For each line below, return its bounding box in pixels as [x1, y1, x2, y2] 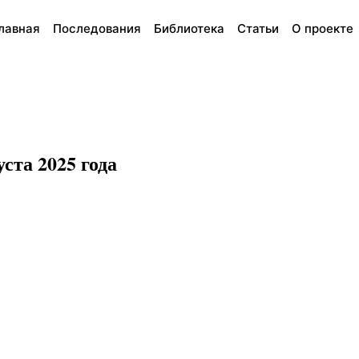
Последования [52, 21, 141, 36]
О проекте [291, 21, 353, 36]
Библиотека [153, 21, 224, 36]
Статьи [236, 21, 279, 36]
